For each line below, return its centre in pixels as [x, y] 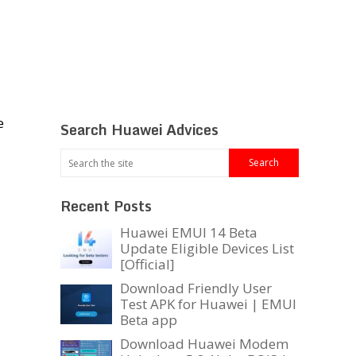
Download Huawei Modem [204, 344]
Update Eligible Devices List [207, 249]
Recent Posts [106, 206]
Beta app [149, 320]
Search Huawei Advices [139, 130]
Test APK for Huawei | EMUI [208, 304]
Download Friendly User [196, 288]
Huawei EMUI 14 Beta [189, 233]
